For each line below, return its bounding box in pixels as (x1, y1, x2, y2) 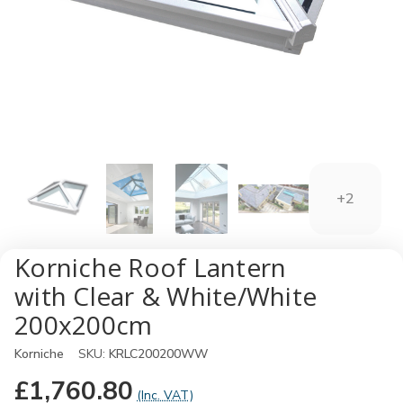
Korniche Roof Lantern (14, 250, 287, 284)
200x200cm (14, 308, 153, 342)
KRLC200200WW (109, 345, 208, 363)
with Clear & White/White (14, 279, 317, 313)
